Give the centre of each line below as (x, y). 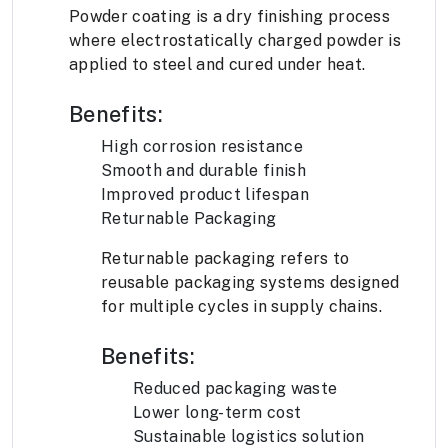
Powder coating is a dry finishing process (230, 17)
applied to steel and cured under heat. (217, 65)
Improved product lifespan (205, 195)
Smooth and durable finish (203, 171)
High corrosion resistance (202, 147)
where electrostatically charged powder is (235, 41)
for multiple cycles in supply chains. (241, 307)
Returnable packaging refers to (225, 259)
